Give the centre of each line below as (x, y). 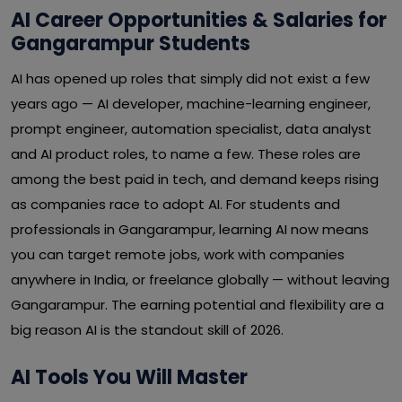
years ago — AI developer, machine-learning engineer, (191, 104)
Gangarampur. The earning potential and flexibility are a (197, 305)
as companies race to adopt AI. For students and (175, 204)
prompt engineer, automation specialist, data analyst (191, 129)
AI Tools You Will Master (129, 377)
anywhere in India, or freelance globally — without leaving (200, 280)
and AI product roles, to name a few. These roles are (186, 154)
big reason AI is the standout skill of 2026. (147, 330)
